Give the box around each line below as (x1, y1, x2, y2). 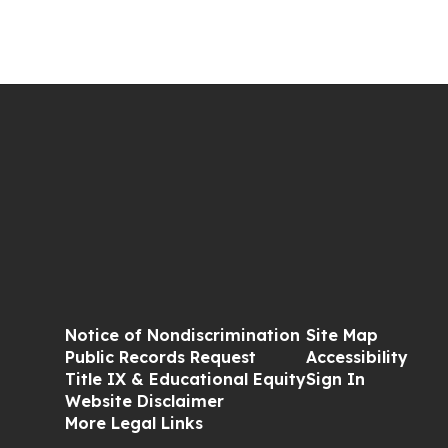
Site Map (305, 324, 378, 345)
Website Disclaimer (64, 390, 224, 411)
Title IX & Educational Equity (64, 368, 306, 389)
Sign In (305, 368, 365, 389)
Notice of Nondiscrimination (64, 324, 300, 345)
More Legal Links (64, 412, 203, 433)
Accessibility (305, 346, 408, 367)
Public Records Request (64, 346, 256, 367)
